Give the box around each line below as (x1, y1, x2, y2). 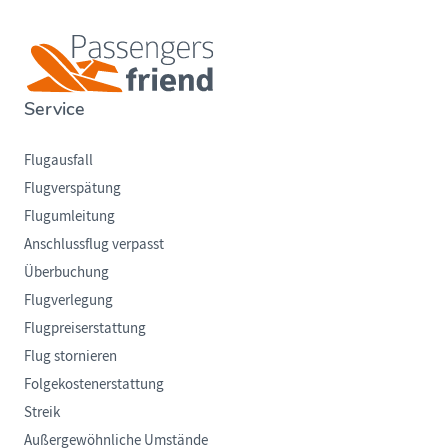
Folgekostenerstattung (24, 373, 164, 394)
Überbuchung (24, 261, 109, 282)
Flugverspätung (24, 177, 121, 198)
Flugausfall (24, 149, 93, 170)
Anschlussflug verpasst (24, 233, 164, 254)
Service (24, 96, 85, 121)
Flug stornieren (24, 345, 117, 366)
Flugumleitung (24, 205, 115, 226)
